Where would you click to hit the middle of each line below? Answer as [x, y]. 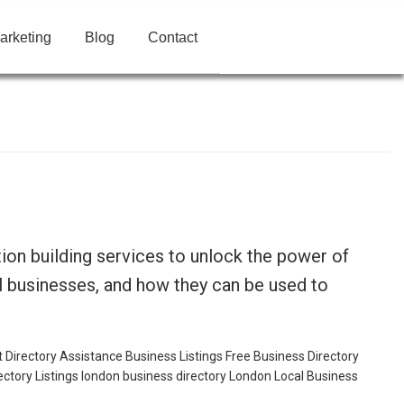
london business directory [154, 376]
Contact [172, 37]
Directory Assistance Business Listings [114, 356]
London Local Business [294, 376]
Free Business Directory [292, 356]
